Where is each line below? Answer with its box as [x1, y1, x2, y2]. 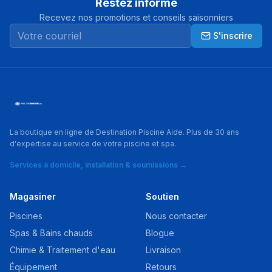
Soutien [146, 191, 179, 202]
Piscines [10, 211, 42, 221]
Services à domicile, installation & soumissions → [10, 160, 187, 169]
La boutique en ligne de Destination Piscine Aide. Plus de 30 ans [10, 127, 239, 137]
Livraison [146, 245, 181, 255]
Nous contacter [146, 211, 207, 221]
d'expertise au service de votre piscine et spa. [10, 139, 176, 148]
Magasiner [10, 191, 56, 202]
